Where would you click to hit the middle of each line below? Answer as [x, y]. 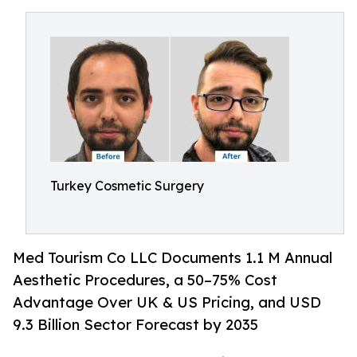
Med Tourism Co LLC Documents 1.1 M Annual [173, 258]
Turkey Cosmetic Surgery [127, 186]
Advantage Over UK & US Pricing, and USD [167, 302]
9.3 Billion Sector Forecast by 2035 [135, 325]
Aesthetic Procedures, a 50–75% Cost [145, 280]
